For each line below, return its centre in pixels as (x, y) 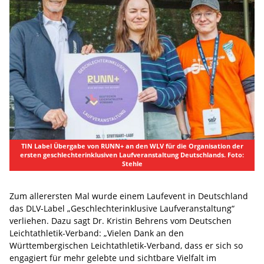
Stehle (132, 164)
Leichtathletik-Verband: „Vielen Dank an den (97, 233)
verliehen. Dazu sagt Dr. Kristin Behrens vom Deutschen (121, 220)
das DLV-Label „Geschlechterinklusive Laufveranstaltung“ (122, 208)
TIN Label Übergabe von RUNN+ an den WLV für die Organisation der (132, 146)
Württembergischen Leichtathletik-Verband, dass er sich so (126, 245)
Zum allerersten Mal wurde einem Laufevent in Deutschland (129, 196)
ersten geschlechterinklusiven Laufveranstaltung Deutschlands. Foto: (132, 155)
